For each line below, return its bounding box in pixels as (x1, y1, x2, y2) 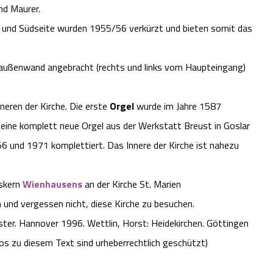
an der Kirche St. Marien (82, 177, 181, 192)
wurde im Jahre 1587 (134, 99, 221, 114)
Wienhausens (23, 177, 82, 192)
